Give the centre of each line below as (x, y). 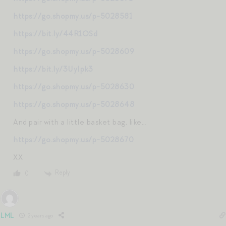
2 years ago (40, 216)
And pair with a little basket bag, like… (79, 122)
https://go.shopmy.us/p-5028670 (73, 139)
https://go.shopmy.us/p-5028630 (74, 87)
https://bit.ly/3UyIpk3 (53, 69)
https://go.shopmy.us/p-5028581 (73, 16)
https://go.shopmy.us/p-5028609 (74, 51)
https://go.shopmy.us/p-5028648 (74, 104)
